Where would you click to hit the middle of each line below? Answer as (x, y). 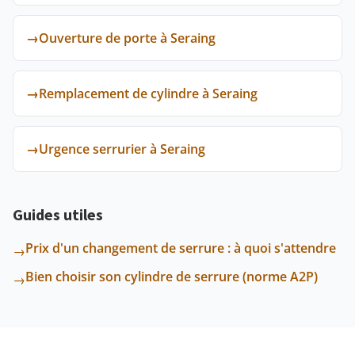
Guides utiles (58, 214)
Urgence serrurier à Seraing (122, 149)
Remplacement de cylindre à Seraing (148, 94)
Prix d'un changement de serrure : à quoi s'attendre (181, 248)
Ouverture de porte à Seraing (127, 38)
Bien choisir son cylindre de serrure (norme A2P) (172, 277)
